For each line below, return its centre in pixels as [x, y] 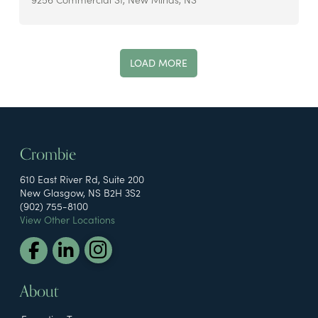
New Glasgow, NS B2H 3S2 [80, 192]
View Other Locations [67, 219]
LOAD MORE [159, 63]
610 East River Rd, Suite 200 [82, 179]
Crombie [48, 154]
